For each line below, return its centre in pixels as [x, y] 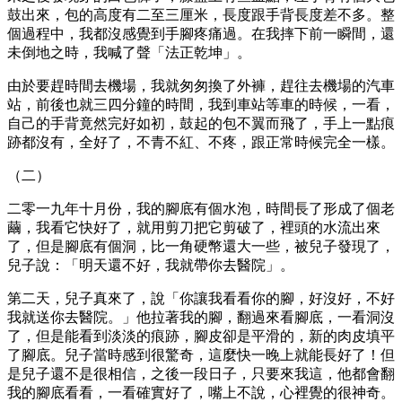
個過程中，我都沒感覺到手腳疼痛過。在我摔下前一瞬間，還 [201, 33]
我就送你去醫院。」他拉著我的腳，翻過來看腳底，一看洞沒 [201, 317]
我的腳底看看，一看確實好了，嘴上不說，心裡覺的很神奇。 [201, 392]
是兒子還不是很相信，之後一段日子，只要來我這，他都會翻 [201, 373]
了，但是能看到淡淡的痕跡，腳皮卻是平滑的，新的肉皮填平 [201, 336]
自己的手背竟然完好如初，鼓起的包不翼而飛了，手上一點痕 [201, 123]
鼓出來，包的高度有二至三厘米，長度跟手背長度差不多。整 [201, 14]
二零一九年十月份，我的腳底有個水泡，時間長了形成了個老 [201, 208]
